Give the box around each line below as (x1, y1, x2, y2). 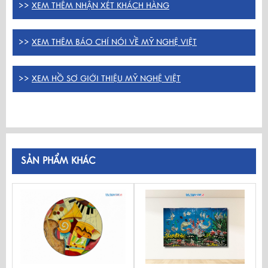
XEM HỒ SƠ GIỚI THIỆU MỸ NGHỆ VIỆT (32, 73, 181, 84)
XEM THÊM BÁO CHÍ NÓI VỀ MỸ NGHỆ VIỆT (32, 36, 197, 47)
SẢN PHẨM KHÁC (21, 154, 96, 167)
